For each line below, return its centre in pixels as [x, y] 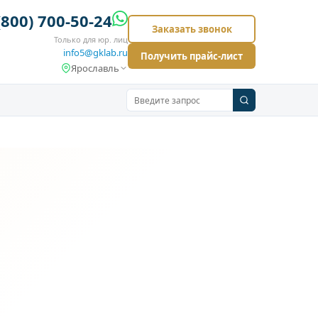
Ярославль [95, 68]
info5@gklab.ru [95, 53]
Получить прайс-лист [192, 56]
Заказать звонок [192, 29]
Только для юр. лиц [91, 39]
